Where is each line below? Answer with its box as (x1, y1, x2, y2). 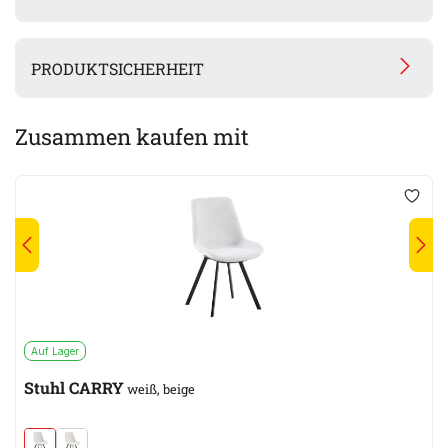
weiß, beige (124, 381, 195, 398)
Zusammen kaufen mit (15, 122, 249, 152)
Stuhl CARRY (24, 377, 124, 399)
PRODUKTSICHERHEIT (31, 57, 205, 79)
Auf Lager (31, 345, 79, 358)
